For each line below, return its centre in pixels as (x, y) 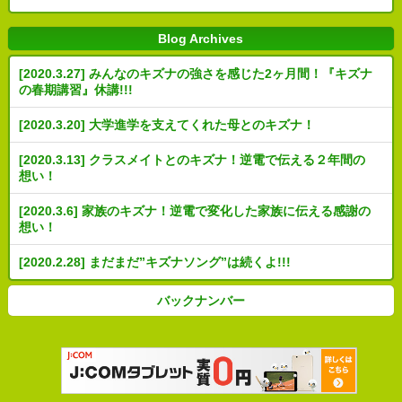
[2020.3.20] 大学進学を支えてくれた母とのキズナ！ (166, 125)
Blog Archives (201, 39)
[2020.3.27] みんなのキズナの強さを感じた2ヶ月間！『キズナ (195, 74)
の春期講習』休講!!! (75, 90)
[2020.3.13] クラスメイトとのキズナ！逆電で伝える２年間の (192, 160)
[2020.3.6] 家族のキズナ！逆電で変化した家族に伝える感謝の (194, 211)
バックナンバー (201, 301)
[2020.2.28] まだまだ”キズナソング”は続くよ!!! (154, 262)
